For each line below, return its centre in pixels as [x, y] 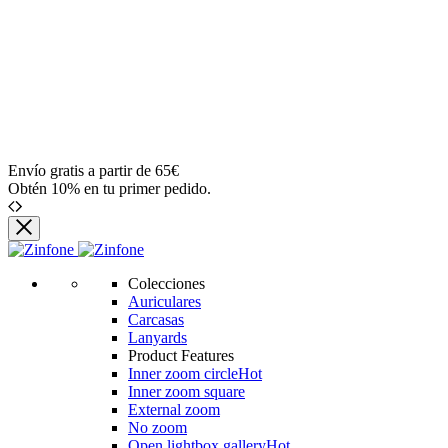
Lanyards [157, 337]
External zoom [174, 409]
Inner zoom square [186, 391]
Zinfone [32, 266]
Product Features [181, 355]
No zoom [157, 427]
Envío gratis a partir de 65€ [93, 170]
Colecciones [166, 283]
